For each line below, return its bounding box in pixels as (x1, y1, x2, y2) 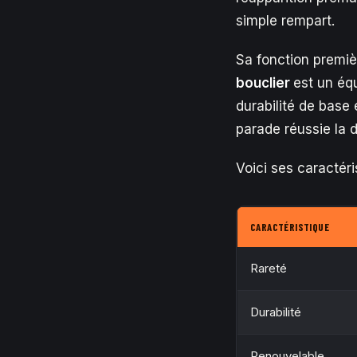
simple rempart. (236, 13, 335, 29)
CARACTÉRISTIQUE (250, 221, 329, 233)
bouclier (236, 75, 293, 91)
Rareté (250, 261, 287, 276)
